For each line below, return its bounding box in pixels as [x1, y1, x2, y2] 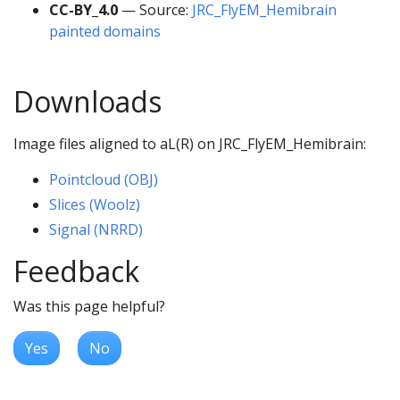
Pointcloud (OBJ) [49, 170, 158, 190]
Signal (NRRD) [49, 220, 143, 240]
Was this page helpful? [13, 296, 165, 317]
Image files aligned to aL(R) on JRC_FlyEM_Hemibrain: [13, 134, 366, 154]
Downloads [13, 82, 162, 121]
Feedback [13, 252, 139, 291]
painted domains [49, 21, 161, 42]
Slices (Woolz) [49, 195, 140, 215]
